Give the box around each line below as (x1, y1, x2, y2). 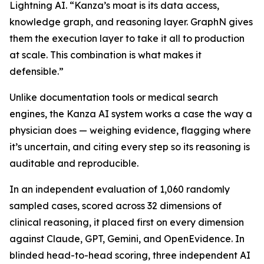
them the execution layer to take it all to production (9, 32, 245, 44)
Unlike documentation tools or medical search (9, 91, 218, 103)
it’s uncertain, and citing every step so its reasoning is (9, 141, 250, 153)
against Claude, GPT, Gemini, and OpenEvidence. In (9, 233, 245, 245)
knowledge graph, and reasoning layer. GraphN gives (9, 16, 253, 28)
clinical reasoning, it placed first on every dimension (9, 216, 244, 228)
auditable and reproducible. (9, 157, 138, 169)
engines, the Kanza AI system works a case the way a (9, 108, 252, 120)
